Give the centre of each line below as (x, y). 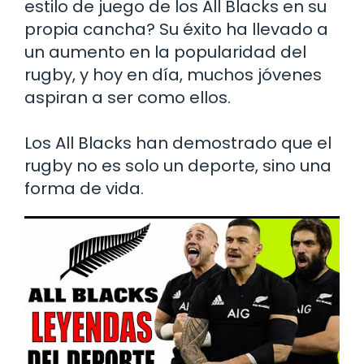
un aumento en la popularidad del (165, 52)
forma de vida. (84, 189)
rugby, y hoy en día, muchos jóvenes (173, 75)
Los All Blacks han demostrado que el (178, 143)
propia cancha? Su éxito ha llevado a (176, 30)
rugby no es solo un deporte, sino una (178, 166)
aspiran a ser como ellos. (128, 98)
